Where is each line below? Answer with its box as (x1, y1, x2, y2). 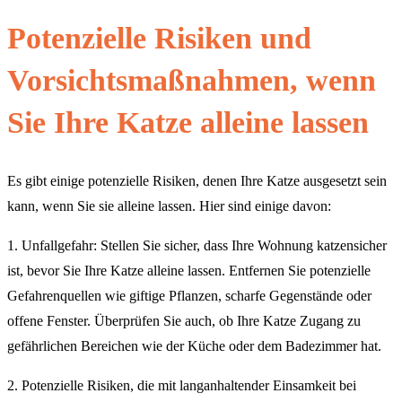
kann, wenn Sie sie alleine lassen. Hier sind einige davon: (7, 198, 331, 214)
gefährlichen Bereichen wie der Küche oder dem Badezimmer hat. (7, 338, 381, 354)
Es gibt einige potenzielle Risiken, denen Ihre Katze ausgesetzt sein (7, 173, 387, 189)
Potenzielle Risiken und (7, 21, 311, 55)
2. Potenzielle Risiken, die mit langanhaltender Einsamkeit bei (7, 378, 356, 394)
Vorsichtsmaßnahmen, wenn (7, 63, 376, 97)
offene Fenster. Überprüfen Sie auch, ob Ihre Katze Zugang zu (7, 313, 361, 329)
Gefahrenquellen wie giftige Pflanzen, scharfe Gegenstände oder (7, 288, 371, 304)
